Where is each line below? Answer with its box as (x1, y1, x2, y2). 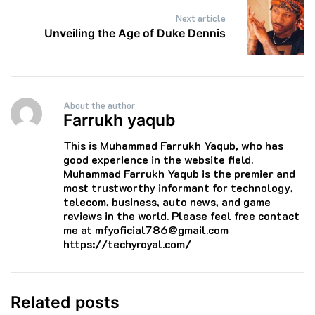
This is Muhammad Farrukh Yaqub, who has (63, 137, 283, 153)
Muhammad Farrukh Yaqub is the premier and (63, 165, 295, 181)
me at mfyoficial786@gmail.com (63, 221, 229, 237)
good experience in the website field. (63, 151, 253, 167)
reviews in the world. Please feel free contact (63, 207, 300, 223)
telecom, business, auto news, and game (63, 193, 271, 209)
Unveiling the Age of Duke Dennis (44, 26, 226, 41)
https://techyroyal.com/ (63, 236, 191, 251)
